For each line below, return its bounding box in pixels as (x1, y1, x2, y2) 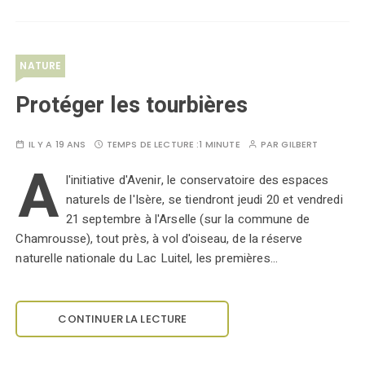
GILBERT (281, 138, 319, 151)
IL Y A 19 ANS (28, 138, 86, 151)
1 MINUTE (199, 138, 240, 151)
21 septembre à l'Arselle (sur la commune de (65, 210, 310, 228)
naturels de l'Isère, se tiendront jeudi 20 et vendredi (65, 191, 343, 209)
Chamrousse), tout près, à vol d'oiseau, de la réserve (15, 230, 303, 248)
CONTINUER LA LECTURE (58, 311, 187, 327)
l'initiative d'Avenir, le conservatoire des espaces (65, 171, 329, 189)
